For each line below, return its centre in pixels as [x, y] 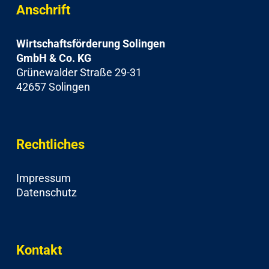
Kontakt [39, 250]
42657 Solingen [53, 87]
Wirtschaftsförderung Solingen [90, 44]
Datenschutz [46, 192]
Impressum [43, 178]
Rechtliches [50, 144]
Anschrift [43, 10]
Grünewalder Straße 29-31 [79, 72]
